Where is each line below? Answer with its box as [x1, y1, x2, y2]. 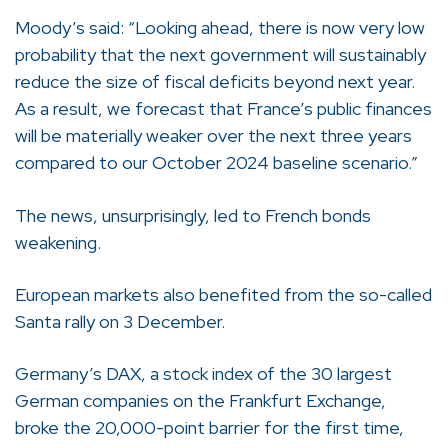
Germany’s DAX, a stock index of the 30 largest [15, 361, 392, 385]
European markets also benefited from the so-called [15, 282, 432, 306]
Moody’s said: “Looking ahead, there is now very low [15, 16, 425, 40]
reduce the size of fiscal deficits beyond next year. [15, 70, 415, 94]
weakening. [15, 230, 101, 254]
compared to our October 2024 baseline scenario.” [15, 151, 418, 175]
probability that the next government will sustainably [15, 43, 426, 67]
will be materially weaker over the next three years [15, 124, 412, 148]
